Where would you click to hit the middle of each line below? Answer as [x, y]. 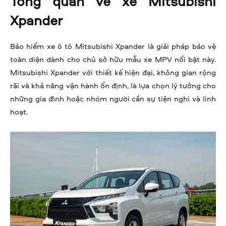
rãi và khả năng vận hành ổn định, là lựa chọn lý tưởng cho [113, 86]
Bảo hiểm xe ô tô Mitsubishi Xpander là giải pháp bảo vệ [113, 46]
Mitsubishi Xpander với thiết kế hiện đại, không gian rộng [113, 73]
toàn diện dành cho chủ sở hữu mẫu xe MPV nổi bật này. [113, 60]
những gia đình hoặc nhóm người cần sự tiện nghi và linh [113, 99]
